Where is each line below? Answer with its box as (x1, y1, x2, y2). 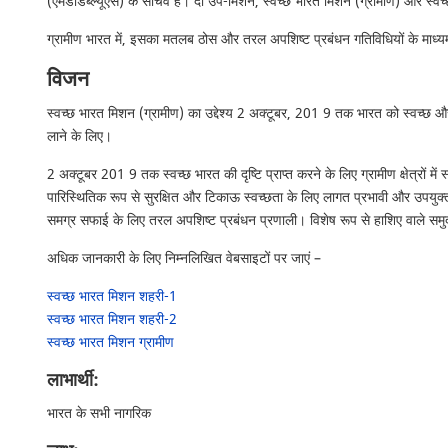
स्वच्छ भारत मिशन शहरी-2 (46, 309, 177, 330)
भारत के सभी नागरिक (46, 403, 151, 424)
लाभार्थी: (46, 367, 98, 394)
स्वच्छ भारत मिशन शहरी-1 (46, 286, 177, 307)
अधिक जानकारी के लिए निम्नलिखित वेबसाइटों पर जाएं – (46, 248, 321, 269)
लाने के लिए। (46, 126, 112, 147)
